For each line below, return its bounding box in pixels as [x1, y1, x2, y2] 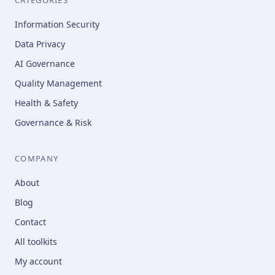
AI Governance [15, 57, 75, 69]
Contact [15, 215, 46, 228]
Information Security [15, 18, 99, 30]
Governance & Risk [15, 116, 91, 128]
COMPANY [15, 152, 59, 164]
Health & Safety [15, 96, 78, 109]
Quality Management [15, 77, 102, 89]
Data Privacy [15, 37, 65, 50]
